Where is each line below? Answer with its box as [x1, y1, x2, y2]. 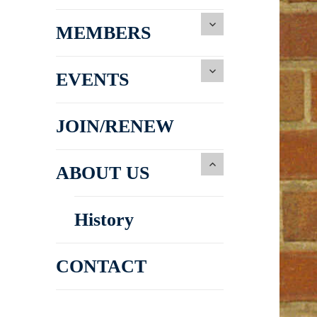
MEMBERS [56, 23, 151, 44]
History [74, 209, 134, 231]
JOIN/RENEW [56, 116, 175, 137]
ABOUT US [56, 163, 150, 184]
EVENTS [56, 69, 129, 91]
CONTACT [56, 256, 147, 277]
